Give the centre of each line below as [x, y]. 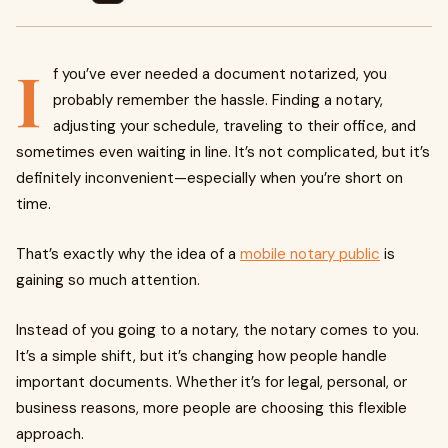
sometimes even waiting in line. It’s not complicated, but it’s [223, 152]
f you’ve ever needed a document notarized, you [220, 74]
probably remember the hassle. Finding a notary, [218, 100]
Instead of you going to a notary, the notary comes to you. [217, 330]
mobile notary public [310, 254]
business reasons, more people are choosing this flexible [211, 408]
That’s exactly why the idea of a [128, 254]
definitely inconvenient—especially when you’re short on [209, 178]
